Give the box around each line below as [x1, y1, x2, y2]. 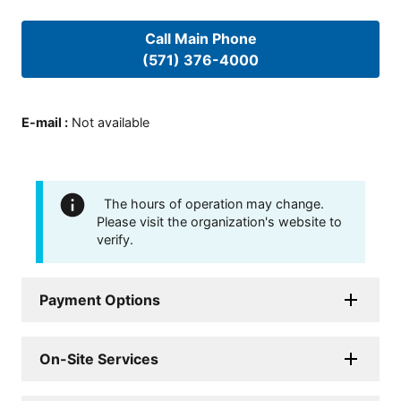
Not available [72, 114, 149, 130]
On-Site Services [39, 349, 158, 368]
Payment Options [39, 290, 160, 309]
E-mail [21, 114, 62, 130]
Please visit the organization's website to [97, 213, 342, 229]
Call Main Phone [144, 30, 257, 48]
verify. [97, 231, 133, 247]
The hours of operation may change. [104, 195, 324, 211]
